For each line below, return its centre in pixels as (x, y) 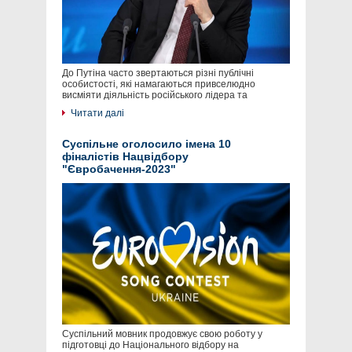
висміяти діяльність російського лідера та (155, 95)
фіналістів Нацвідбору (125, 157)
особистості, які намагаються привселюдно (159, 84)
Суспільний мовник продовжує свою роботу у (162, 334)
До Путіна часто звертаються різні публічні (158, 73)
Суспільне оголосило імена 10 (147, 144)
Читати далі (97, 114)
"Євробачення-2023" (119, 169)
